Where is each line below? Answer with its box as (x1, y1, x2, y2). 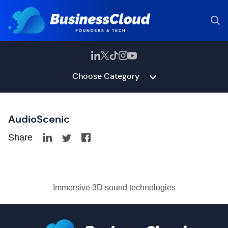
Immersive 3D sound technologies (52, 183, 176, 192)
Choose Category (72, 71, 139, 81)
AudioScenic (8, 112, 70, 126)
